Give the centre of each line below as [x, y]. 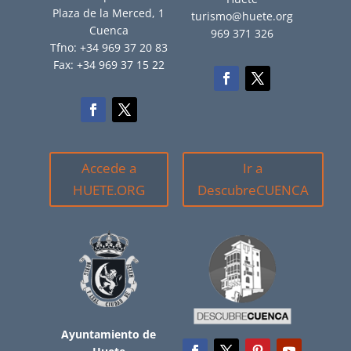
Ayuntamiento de [109, 334]
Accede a [109, 168]
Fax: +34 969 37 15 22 [109, 64]
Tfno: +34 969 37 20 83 [109, 47]
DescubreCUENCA [253, 190]
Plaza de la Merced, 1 [109, 13]
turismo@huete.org [242, 16]
